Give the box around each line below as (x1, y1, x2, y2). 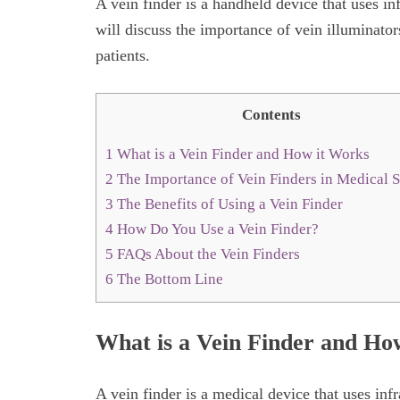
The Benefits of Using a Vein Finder (113, 196, 343, 213)
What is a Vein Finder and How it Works (113, 146, 370, 163)
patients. (96, 46, 150, 65)
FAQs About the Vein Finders (113, 246, 300, 263)
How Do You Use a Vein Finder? (113, 221, 319, 238)
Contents (241, 105, 301, 123)
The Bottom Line (113, 271, 223, 288)
